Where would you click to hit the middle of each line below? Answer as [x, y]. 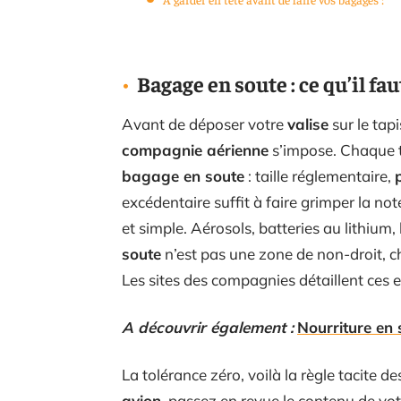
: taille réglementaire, [320, 176]
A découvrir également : [208, 327]
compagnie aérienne [195, 150]
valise [308, 124]
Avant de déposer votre [205, 124]
